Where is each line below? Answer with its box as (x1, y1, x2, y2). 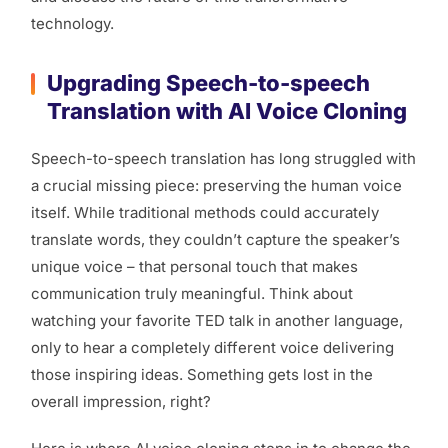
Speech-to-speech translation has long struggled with (31, 149, 416, 169)
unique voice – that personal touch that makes (31, 257, 358, 277)
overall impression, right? (31, 392, 211, 412)
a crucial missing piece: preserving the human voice (31, 176, 402, 196)
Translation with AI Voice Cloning (47, 98, 407, 125)
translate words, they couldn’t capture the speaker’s (31, 230, 400, 250)
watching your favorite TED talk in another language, (31, 311, 403, 331)
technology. (31, 14, 114, 34)
